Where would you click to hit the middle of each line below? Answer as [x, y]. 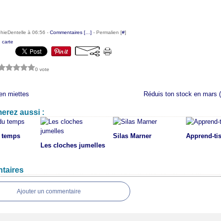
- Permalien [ [107, 32]
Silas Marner [132, 136]
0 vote [42, 69]
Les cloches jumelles [73, 145]
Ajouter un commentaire [49, 191]
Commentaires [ [68, 32]
